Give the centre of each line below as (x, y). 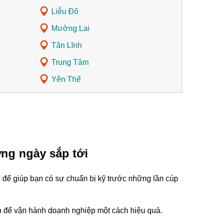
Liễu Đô (65, 12)
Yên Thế (66, 79)
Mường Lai (70, 29)
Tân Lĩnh (66, 46)
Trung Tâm (70, 62)
